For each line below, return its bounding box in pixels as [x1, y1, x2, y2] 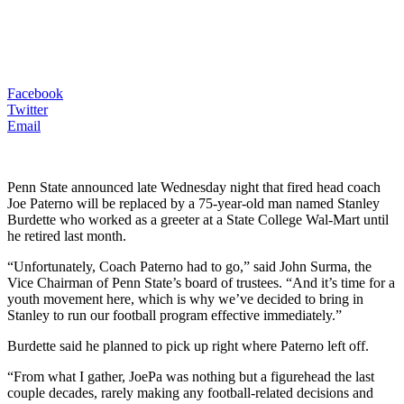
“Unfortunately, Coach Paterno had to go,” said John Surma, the [7, 258, 372, 274]
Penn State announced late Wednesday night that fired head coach [7, 179, 381, 195]
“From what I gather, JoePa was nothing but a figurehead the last [7, 368, 374, 384]
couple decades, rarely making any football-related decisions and [7, 384, 373, 400]
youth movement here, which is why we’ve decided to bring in [7, 290, 363, 307]
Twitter [7, 101, 48, 117]
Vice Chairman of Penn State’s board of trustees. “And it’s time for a [7, 274, 395, 290]
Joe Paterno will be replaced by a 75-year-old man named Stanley [7, 195, 380, 211]
